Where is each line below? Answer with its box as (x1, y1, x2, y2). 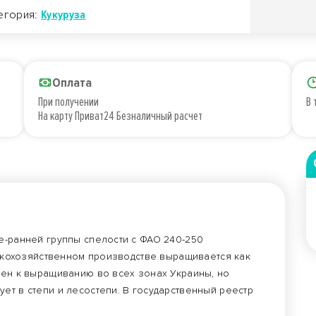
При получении (38, 94, 99, 109)
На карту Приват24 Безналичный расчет (38, 108, 202, 123)
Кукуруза (41, 7, 86, 22)
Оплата (52, 75, 92, 90)
